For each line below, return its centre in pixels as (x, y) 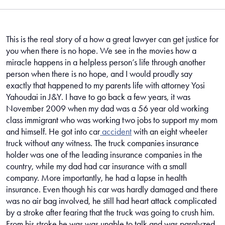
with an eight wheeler (170, 132)
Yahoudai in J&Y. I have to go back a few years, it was (98, 97)
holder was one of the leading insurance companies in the (104, 155)
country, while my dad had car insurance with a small (96, 166)
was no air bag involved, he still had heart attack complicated (111, 201)
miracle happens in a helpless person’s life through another (106, 62)
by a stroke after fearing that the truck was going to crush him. (110, 212)
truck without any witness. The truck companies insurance (102, 143)
